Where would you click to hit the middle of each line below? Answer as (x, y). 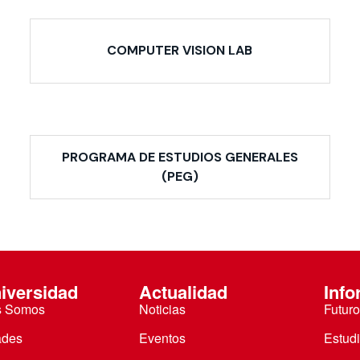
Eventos (162, 338)
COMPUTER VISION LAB (180, 51)
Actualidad (183, 292)
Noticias (162, 309)
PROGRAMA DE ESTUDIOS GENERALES (180, 157)
